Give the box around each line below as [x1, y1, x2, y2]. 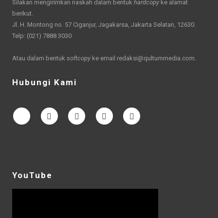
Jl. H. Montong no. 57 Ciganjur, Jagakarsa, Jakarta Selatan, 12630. [12, 20, 196, 28]
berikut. [12, 9, 33, 17]
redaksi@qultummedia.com [117, 54, 195, 62]
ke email [91, 54, 117, 62]
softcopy [67, 54, 91, 62]
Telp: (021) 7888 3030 [12, 32, 72, 39]
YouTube [12, 170, 53, 180]
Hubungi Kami [12, 77, 77, 87]
